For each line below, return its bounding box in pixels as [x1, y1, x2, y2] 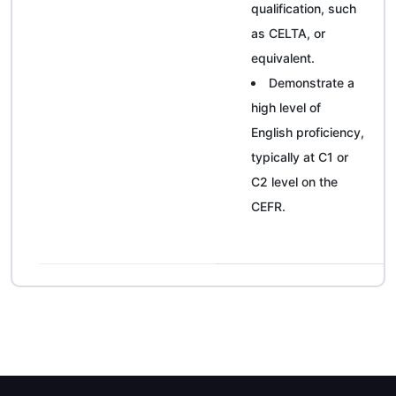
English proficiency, [251, 125, 364, 140]
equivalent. [251, 50, 315, 65]
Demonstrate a [269, 75, 354, 90]
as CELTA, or [251, 26, 325, 41]
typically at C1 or [251, 149, 348, 164]
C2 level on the [251, 174, 338, 189]
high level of [251, 100, 321, 115]
